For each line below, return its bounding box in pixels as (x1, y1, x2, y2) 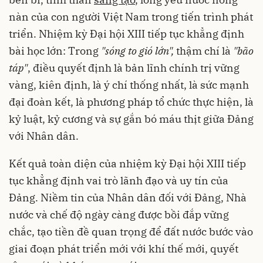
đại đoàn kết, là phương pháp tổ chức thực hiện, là (9, 95, 254, 109)
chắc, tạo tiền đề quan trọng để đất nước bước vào (9, 224, 253, 238)
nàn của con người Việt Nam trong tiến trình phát (9, 9, 253, 23)
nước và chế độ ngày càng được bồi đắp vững (9, 207, 229, 221)
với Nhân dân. (9, 129, 79, 143)
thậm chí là (176, 43, 233, 58)
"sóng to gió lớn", (101, 43, 176, 58)
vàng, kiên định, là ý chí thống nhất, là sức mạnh (9, 77, 249, 92)
